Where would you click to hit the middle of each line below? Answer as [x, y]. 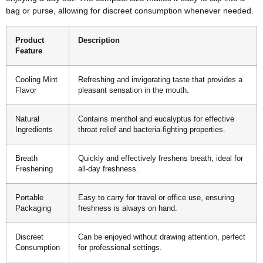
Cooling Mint [36, 80]
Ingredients [34, 129]
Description [99, 40]
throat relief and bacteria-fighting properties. [152, 129]
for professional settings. [120, 247]
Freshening [34, 169]
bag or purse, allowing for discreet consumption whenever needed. [130, 11]
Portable [29, 198]
